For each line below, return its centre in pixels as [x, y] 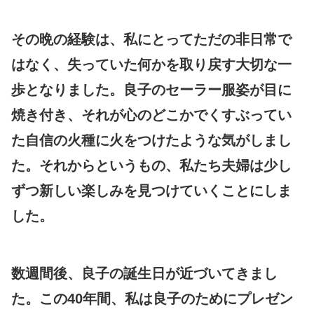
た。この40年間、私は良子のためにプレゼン [152, 298]
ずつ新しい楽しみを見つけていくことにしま [151, 190]
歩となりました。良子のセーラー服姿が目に [151, 89]
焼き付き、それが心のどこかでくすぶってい [151, 115]
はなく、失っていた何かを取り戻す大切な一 [151, 64]
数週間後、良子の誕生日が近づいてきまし [144, 273]
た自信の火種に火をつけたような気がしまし [151, 140]
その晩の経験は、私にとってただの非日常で [151, 39]
